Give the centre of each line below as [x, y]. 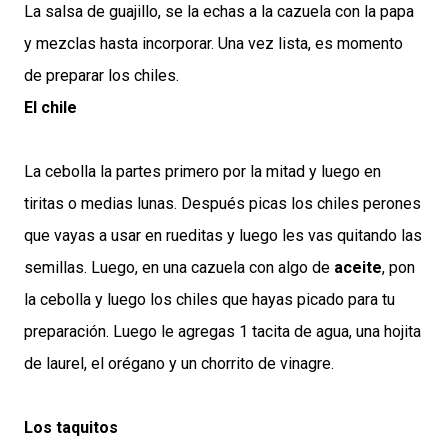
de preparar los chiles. [103, 76]
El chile [50, 108]
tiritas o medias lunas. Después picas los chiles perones [222, 204]
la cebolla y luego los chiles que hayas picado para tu [209, 300]
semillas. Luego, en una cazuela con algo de [179, 268]
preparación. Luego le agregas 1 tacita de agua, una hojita [222, 332]
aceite [358, 268]
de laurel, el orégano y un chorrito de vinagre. [179, 364]
